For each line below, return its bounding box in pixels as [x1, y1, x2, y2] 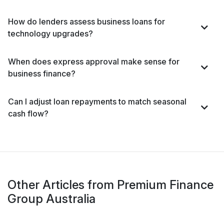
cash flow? [8, 108, 48, 118]
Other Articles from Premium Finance [7, 177, 213, 192]
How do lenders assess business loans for [8, 16, 165, 26]
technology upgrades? [8, 28, 93, 38]
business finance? [8, 68, 75, 78]
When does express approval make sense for [8, 56, 179, 66]
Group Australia [7, 191, 95, 206]
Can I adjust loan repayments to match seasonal [8, 96, 186, 106]
